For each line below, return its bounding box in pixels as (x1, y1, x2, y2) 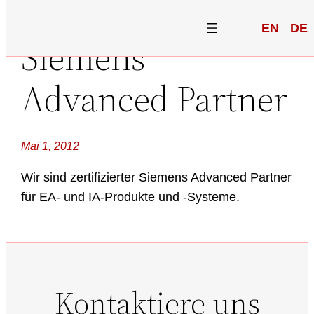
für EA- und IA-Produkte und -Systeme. (21, 190, 240, 204)
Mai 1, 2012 (21, 140, 80, 152)
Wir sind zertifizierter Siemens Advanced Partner (21, 170, 292, 184)
